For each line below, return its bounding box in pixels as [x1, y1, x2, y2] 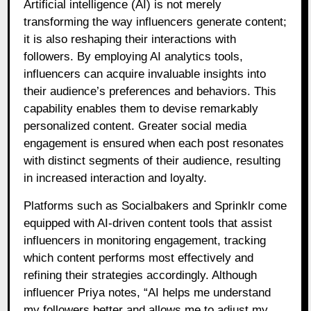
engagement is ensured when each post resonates [24, 137, 285, 151]
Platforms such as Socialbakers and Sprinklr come [24, 199, 287, 213]
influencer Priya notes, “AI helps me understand [24, 286, 271, 300]
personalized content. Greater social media [24, 119, 247, 133]
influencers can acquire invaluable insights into [24, 67, 267, 81]
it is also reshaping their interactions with [24, 33, 237, 47]
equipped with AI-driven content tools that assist [24, 217, 273, 230]
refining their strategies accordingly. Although [24, 269, 258, 283]
